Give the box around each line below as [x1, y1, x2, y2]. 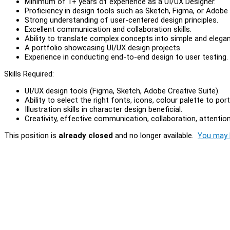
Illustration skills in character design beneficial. [25, 104, 182, 114]
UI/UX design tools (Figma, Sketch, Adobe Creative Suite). [25, 86, 220, 95]
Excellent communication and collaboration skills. [25, 24, 191, 34]
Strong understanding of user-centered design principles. [25, 15, 218, 25]
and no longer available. [113, 130, 198, 140]
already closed [59, 130, 113, 140]
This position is [4, 130, 59, 140]
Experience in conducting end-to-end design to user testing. [25, 52, 228, 62]
